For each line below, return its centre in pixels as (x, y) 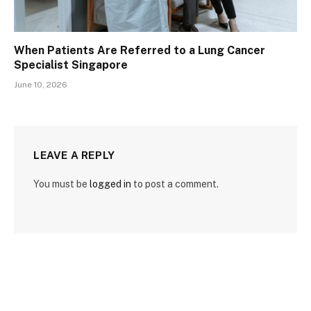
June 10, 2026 (41, 85)
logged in (110, 184)
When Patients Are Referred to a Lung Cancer (140, 51)
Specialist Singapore (71, 65)
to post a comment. (175, 184)
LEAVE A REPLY (74, 155)
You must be (61, 184)
